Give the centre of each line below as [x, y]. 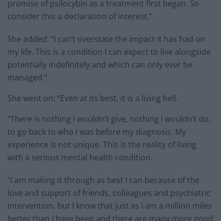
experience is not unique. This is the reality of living [102, 145]
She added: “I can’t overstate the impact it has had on [106, 39]
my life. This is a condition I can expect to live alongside [109, 52]
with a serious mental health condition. [80, 158]
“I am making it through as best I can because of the [103, 180]
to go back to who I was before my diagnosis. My [97, 132]
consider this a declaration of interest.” [80, 17]
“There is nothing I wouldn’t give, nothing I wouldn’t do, [109, 119]
